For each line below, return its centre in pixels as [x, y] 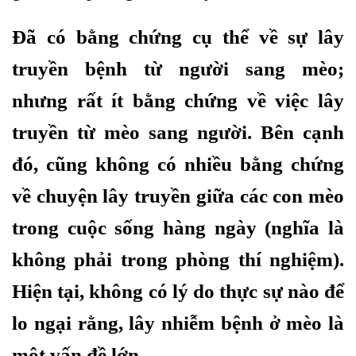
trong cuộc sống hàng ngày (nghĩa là [178, 228]
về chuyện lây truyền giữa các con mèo [178, 196]
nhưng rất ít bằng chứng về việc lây [178, 101]
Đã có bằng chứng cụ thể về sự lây [178, 37]
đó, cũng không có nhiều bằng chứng [178, 164]
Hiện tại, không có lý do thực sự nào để [178, 291]
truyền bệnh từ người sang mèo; [178, 69]
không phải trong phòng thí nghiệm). [178, 259]
